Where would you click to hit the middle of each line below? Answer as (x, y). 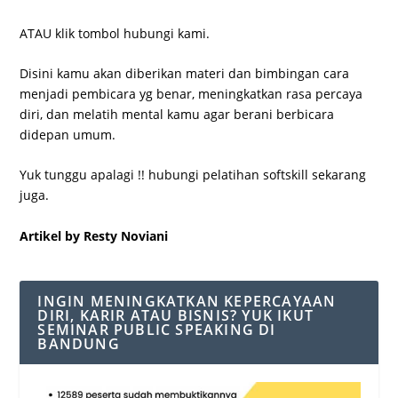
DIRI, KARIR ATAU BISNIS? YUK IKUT (176, 315)
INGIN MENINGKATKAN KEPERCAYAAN (187, 301)
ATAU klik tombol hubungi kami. (115, 33)
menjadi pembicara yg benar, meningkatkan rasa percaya (191, 93)
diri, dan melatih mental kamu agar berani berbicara (177, 114)
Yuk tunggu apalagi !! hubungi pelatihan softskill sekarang (193, 175)
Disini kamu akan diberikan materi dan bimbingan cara (185, 73)
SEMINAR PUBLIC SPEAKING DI (157, 329)
